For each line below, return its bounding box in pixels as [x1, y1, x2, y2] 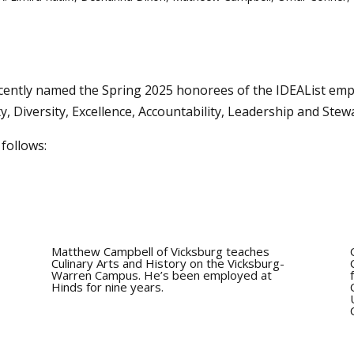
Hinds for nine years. [51, 279, 164, 296]
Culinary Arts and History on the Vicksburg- [51, 255, 284, 272]
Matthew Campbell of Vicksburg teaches [51, 243, 269, 260]
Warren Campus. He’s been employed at [51, 267, 272, 284]
